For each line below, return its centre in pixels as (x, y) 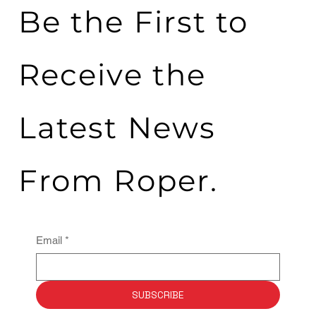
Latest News (117, 128)
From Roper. (123, 181)
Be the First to (133, 22)
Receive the (112, 75)
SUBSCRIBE (158, 295)
